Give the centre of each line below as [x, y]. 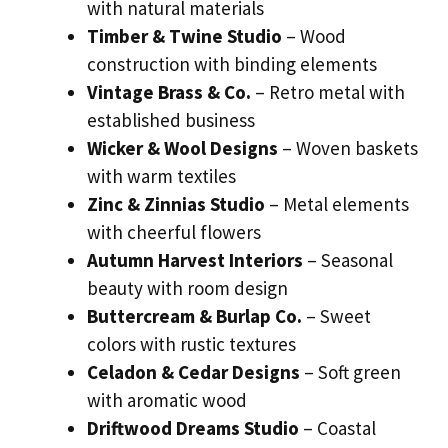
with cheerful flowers [174, 232]
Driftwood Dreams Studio [193, 428]
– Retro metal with [328, 92]
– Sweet [336, 316]
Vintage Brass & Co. [169, 92]
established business [171, 120]
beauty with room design [187, 288]
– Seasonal [348, 260]
